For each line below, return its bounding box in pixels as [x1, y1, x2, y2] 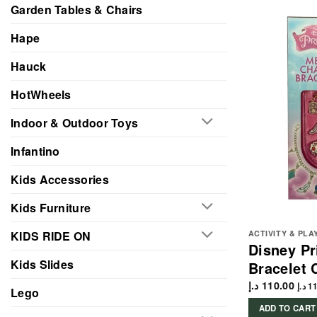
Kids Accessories [11, 171, 109, 188]
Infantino [11, 142, 60, 159]
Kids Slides [11, 255, 74, 272]
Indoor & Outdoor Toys [11, 114, 139, 131]
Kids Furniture [11, 199, 91, 216]
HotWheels [11, 86, 71, 103]
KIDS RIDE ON [11, 227, 91, 244]
